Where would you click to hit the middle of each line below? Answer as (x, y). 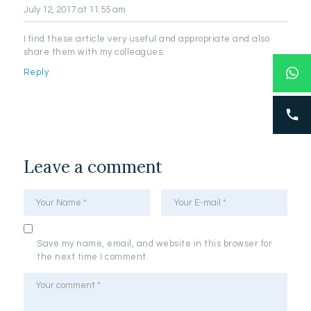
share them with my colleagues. (94, 52)
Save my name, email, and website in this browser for (155, 243)
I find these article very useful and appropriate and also (146, 39)
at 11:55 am (101, 9)
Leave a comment (93, 166)
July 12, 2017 (49, 9)
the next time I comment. (93, 257)
